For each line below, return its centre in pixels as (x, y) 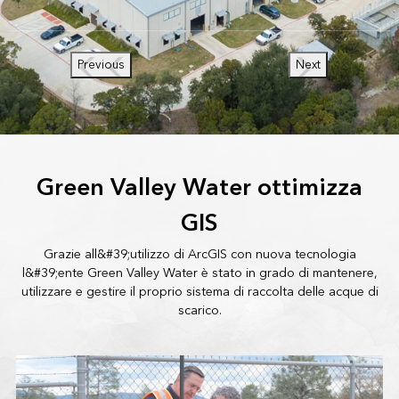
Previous (102, 65)
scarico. (199, 311)
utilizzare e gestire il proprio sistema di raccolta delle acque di (199, 292)
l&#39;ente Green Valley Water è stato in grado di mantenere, (199, 273)
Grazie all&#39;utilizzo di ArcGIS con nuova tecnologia (199, 255)
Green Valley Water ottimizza (199, 188)
